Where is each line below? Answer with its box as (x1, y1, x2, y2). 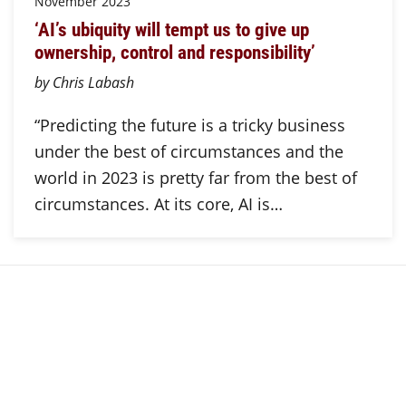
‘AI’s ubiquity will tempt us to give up (34, 16, 309, 43)
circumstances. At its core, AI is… (34, 192, 283, 215)
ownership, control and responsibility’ (34, 39, 315, 65)
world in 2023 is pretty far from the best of (34, 166, 357, 188)
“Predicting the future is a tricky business (34, 113, 345, 136)
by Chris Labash (34, 72, 134, 92)
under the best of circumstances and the (34, 140, 343, 162)
